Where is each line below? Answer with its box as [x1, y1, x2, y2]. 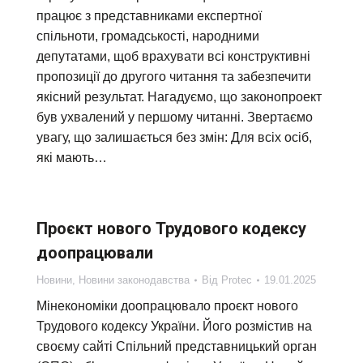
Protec [221, 274, 252, 286]
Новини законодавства [79, 274, 190, 286]
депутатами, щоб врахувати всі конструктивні [36, 49, 310, 63]
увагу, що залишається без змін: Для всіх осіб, [36, 130, 312, 144]
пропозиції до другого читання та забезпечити [36, 70, 311, 83]
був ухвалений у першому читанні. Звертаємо [36, 110, 313, 124]
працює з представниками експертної [36, 9, 262, 23]
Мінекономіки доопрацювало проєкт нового [36, 299, 298, 313]
